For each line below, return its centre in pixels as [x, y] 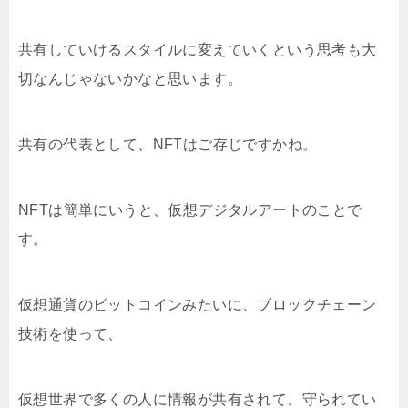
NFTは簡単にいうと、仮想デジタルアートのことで [190, 209]
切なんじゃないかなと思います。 [130, 78]
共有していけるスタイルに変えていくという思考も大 [198, 49]
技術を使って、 [71, 333]
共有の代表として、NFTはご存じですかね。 [168, 144]
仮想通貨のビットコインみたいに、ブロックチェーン [198, 304]
